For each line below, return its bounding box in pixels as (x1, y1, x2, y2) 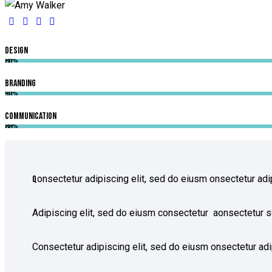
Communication (5, 110, 56, 122)
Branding (5, 77, 36, 89)
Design (5, 44, 28, 56)
